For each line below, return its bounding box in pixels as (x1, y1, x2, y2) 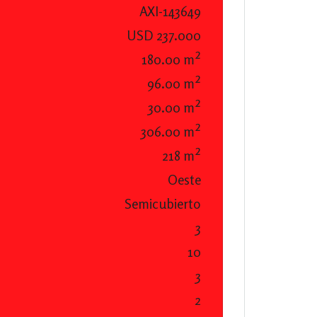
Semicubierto (125, 195, 201, 212)
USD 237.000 (127, 27, 201, 44)
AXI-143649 (139, 3, 201, 20)
